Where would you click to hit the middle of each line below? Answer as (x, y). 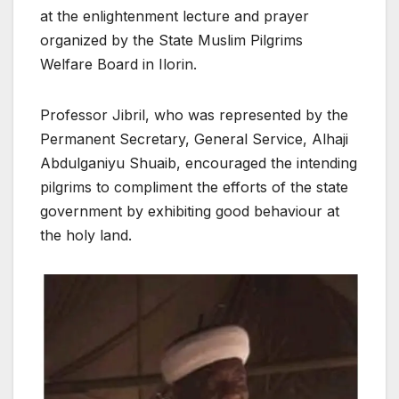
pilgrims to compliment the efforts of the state (194, 187)
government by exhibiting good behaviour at (190, 211)
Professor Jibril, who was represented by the (194, 114)
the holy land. (86, 235)
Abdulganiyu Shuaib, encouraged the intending (199, 163)
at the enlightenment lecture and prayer (175, 16)
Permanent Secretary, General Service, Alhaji (194, 138)
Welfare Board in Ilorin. (118, 64)
